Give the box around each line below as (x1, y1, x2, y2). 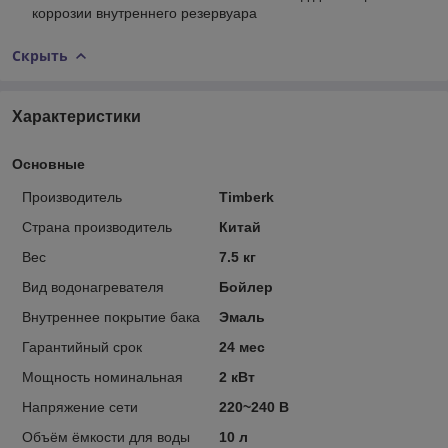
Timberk (218, 188, 274, 205)
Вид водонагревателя (22, 278, 164, 295)
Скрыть (12, 45, 68, 65)
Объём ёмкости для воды (22, 428, 190, 445)
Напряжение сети (22, 398, 138, 415)
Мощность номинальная (22, 368, 183, 385)
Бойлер (218, 278, 273, 295)
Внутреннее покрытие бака (22, 308, 200, 325)
